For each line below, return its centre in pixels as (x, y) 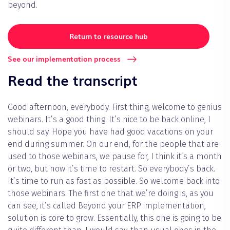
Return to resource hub (109, 36)
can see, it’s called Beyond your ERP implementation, (107, 206)
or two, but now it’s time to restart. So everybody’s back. (111, 169)
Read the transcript (73, 80)
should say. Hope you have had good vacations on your (110, 132)
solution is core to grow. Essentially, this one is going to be (114, 218)
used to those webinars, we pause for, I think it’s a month (115, 157)
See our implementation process (64, 59)
